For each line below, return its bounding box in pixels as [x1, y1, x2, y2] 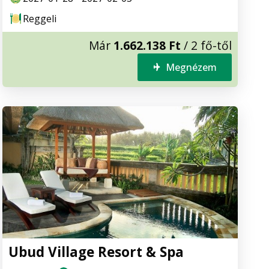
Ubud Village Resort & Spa [8, 243, 184, 262]
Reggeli [23, 11, 56, 25]
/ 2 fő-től [181, 37, 232, 53]
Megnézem [166, 60, 217, 74]
